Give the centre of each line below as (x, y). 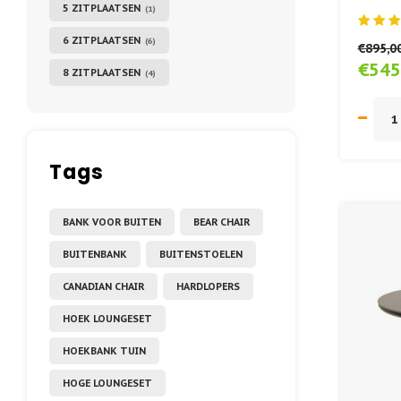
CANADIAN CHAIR (103, 286)
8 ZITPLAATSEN (102, 72)
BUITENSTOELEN (201, 254)
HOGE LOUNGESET (107, 383)
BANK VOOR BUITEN (112, 222)
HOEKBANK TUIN (104, 350)
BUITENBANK (95, 254)
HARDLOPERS (208, 286)
